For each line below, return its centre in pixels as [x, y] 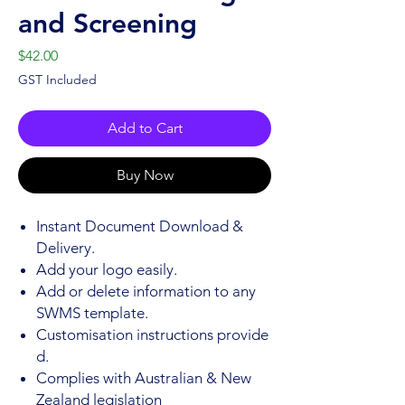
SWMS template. [92, 312]
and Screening [108, 23]
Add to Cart [145, 127]
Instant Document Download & [140, 226]
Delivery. [66, 247]
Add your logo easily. [107, 269]
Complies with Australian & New [144, 377]
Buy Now [145, 174]
